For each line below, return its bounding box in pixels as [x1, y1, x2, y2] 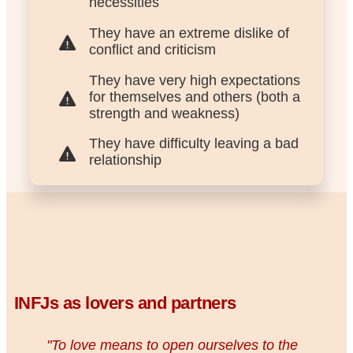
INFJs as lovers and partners [13, 293, 236, 314]
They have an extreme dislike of [88, 24, 289, 41]
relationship [88, 152, 162, 169]
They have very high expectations [88, 72, 300, 88]
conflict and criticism [88, 41, 216, 58]
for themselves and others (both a [88, 88, 300, 105]
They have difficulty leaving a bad [88, 136, 299, 152]
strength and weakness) [88, 105, 240, 121]
